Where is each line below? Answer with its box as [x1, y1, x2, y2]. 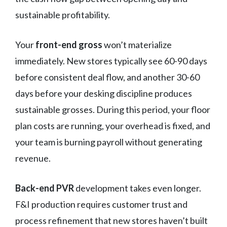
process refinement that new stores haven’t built [15, 214, 208, 226]
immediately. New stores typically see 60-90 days [15, 55, 207, 66]
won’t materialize [102, 39, 172, 50]
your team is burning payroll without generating [15, 136, 202, 147]
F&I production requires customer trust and [15, 198, 187, 210]
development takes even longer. [74, 182, 201, 194]
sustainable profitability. [15, 9, 110, 20]
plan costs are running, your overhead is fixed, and [15, 120, 210, 131]
